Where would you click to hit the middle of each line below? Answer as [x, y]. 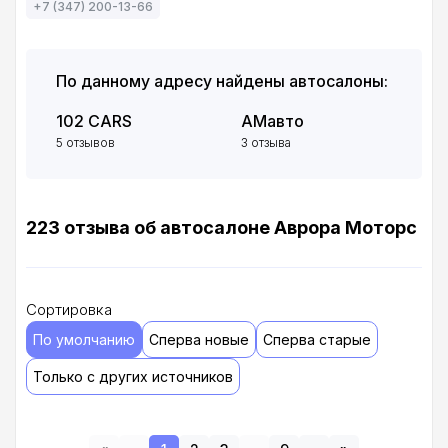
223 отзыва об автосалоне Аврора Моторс [221, 228]
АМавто [272, 121]
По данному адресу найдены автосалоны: [222, 81]
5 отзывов [85, 143]
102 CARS [94, 121]
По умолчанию [84, 340]
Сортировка [69, 310]
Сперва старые [317, 340]
